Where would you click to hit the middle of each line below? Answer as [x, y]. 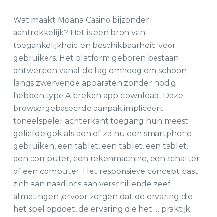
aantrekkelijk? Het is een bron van [79, 33]
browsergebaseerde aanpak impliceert [88, 108]
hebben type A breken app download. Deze [98, 96]
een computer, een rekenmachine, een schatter [106, 159]
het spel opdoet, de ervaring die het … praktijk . [103, 209]
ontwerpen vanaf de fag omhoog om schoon [100, 70]
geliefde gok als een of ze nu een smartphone [102, 133]
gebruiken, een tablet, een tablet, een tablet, [100, 146]
